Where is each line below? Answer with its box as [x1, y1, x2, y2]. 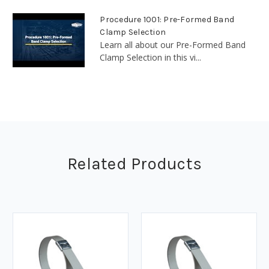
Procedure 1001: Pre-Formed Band [100, 14, 235, 25]
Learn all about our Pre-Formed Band [100, 39, 246, 51]
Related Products [67, 154, 202, 174]
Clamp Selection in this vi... [100, 52, 202, 64]
